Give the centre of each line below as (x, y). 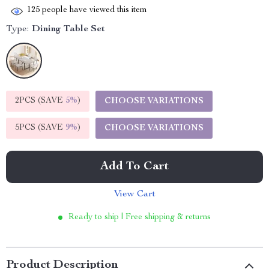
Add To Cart (134, 167)
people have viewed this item (93, 11)
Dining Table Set (68, 29)
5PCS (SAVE (40, 128)
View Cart (134, 195)
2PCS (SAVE (40, 101)
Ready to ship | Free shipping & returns (140, 217)
